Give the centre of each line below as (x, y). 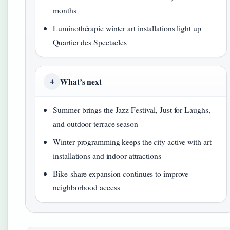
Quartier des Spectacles (90, 42)
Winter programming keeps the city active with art (132, 142)
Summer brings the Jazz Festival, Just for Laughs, (132, 110)
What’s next (81, 82)
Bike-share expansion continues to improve (121, 174)
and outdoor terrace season (95, 124)
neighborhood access (87, 187)
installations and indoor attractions (107, 156)
